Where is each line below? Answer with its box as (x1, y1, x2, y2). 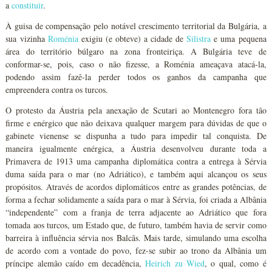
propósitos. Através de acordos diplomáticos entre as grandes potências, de (5, 181, 267, 192)
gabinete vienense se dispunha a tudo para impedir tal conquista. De (5, 130, 267, 141)
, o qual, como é (205, 257, 267, 269)
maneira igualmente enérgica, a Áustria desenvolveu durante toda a (5, 143, 267, 154)
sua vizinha (5, 33, 48, 44)
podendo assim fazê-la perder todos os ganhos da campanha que (5, 71, 267, 83)
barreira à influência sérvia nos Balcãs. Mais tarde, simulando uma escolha (5, 232, 267, 243)
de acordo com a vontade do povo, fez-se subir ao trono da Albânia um (5, 245, 267, 256)
